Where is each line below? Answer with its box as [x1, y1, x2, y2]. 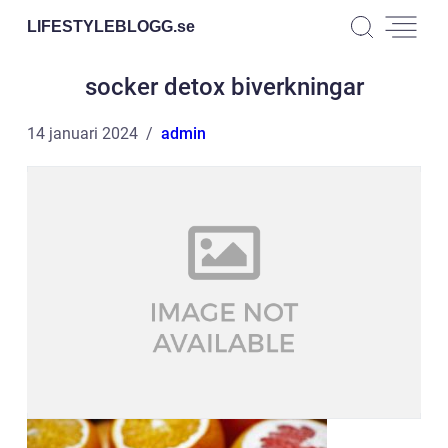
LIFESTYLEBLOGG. [27, 17, 177, 35]
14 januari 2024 [27, 124, 138, 143]
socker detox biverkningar [84, 73, 364, 101]
